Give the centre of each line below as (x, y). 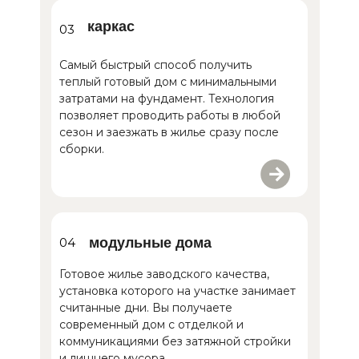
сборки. (82, 149)
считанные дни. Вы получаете (146, 308)
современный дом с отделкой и (151, 325)
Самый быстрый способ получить (155, 65)
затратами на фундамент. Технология (167, 99)
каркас (111, 27)
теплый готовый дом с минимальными (168, 82)
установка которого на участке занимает (177, 291)
